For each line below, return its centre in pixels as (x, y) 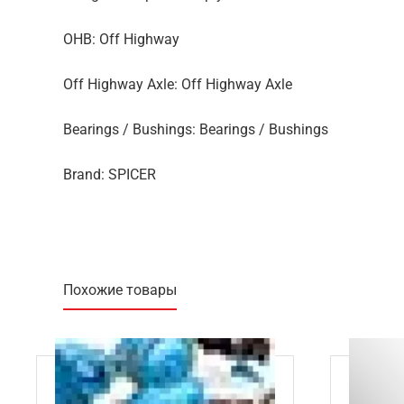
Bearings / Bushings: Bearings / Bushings (196, 129)
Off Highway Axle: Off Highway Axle (178, 84)
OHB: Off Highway (121, 39)
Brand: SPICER (110, 174)
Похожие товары (120, 290)
